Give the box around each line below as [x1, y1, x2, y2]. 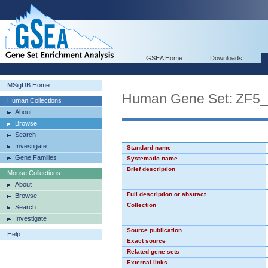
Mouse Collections [7, 169, 60, 176]
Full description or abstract [127, 191, 206, 197]
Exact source [127, 237, 166, 244]
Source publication [127, 227, 182, 233]
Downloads [210, 54, 242, 62]
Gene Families [15, 154, 57, 161]
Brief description [127, 166, 175, 172]
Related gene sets [127, 248, 179, 255]
